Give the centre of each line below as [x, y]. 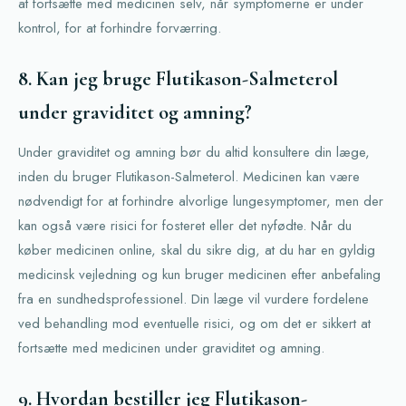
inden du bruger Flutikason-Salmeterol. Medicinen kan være [189, 177]
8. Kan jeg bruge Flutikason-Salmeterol [178, 79]
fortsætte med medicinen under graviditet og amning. [171, 348]
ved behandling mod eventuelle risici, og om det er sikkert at [194, 324]
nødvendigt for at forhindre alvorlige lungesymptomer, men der [201, 201]
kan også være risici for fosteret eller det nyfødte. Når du [185, 226]
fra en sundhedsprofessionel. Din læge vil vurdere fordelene [193, 299]
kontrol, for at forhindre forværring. [120, 28]
